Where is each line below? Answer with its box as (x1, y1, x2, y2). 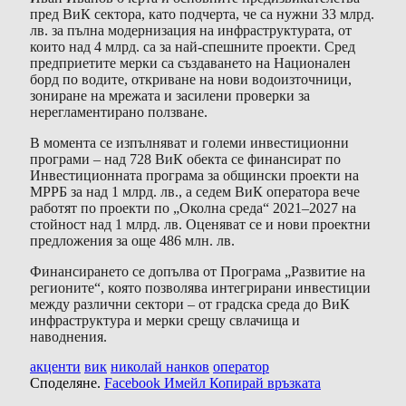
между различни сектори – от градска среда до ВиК (30, 295, 350, 312)
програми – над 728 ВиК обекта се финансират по (30, 151, 341, 167)
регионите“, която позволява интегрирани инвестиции (30, 279, 371, 295)
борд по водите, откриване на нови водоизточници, (30, 72, 352, 88)
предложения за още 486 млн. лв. (30, 233, 235, 248)
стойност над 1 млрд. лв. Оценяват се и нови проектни (30, 217, 371, 232)
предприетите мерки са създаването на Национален (30, 55, 351, 72)
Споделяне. (30, 375, 101, 391)
